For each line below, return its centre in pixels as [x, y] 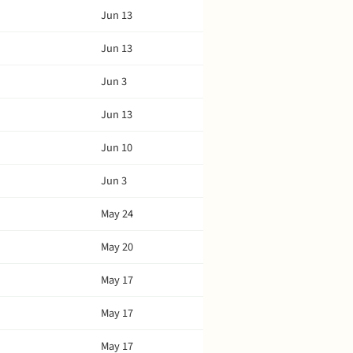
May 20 [117, 247]
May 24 [117, 214]
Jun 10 [117, 148]
